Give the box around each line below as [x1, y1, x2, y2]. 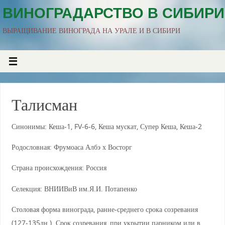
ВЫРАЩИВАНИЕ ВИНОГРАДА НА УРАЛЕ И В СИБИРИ [3, 26, 180, 35]
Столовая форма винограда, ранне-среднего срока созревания [11, 204, 198, 214]
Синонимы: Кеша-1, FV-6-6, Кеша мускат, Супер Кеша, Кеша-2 [11, 121, 202, 131]
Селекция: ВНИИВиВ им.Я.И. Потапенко [11, 183, 137, 193]
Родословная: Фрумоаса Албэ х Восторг [11, 142, 132, 152]
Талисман [11, 95, 77, 114]
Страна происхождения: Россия [11, 163, 106, 173]
